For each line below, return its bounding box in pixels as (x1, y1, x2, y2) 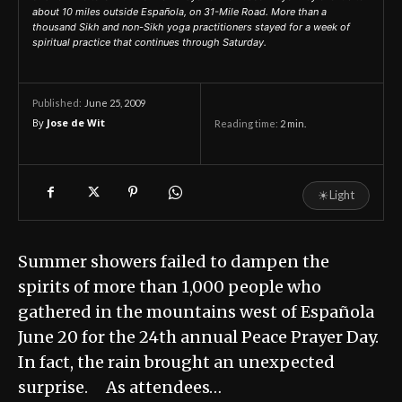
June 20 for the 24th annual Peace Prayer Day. (18, 327, 379, 348)
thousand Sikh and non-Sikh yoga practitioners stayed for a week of (32, 21, 350, 34)
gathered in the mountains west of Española (18, 301, 374, 323)
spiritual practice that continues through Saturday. (32, 36, 267, 49)
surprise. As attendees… (18, 377, 222, 398)
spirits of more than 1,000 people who (18, 276, 321, 298)
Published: (32, 97, 82, 109)
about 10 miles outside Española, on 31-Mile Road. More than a (32, 5, 327, 19)
